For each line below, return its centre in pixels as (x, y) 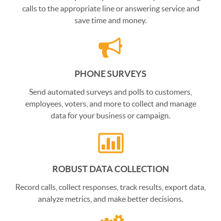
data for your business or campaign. (110, 115)
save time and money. (110, 20)
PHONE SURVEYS (110, 74)
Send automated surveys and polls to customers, (110, 92)
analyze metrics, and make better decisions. (110, 199)
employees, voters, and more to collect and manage (110, 103)
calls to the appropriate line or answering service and (110, 8)
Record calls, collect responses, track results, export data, (110, 187)
